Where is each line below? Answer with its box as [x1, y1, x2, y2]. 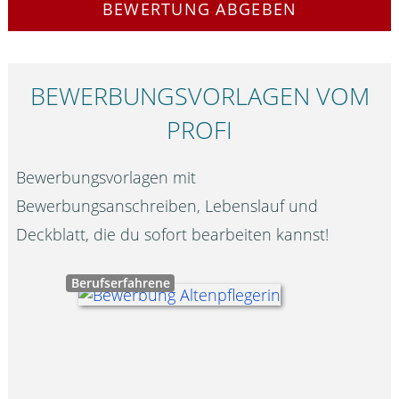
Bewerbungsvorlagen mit [16, 166, 197, 188]
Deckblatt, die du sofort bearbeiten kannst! [16, 223, 330, 245]
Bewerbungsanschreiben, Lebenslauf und [16, 194, 319, 216]
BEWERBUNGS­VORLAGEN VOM [29, 78, 370, 112]
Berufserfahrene [70, 274, 170, 292]
